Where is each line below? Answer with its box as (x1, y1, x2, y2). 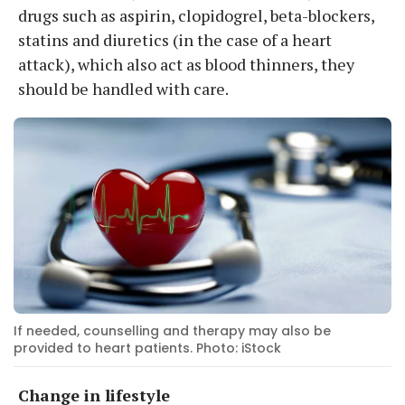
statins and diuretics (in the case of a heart (18, 28, 332, 51)
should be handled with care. (18, 77, 229, 99)
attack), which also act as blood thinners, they (18, 52, 354, 75)
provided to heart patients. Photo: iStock (14, 338, 281, 357)
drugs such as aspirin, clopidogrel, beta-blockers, (18, 4, 374, 26)
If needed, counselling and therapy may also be (14, 321, 331, 340)
